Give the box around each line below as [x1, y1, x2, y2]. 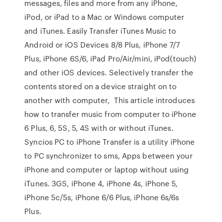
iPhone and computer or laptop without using [24, 164, 189, 175]
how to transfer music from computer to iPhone [24, 109, 196, 119]
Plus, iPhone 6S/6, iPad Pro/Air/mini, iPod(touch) [24, 53, 197, 64]
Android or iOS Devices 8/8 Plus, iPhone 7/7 [24, 39, 180, 50]
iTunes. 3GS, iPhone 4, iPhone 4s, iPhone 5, [24, 178, 178, 189]
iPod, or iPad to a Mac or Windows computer [24, 11, 185, 22]
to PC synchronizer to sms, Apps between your [24, 150, 193, 161]
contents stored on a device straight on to [24, 81, 177, 92]
